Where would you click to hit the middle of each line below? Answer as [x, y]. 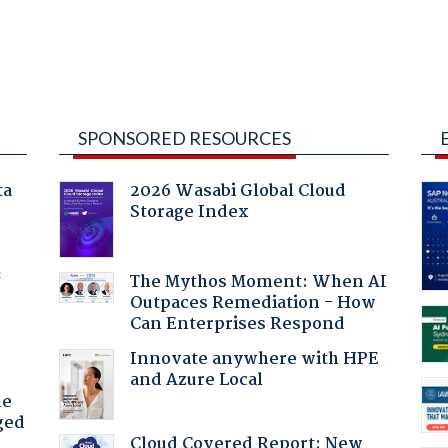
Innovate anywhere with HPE [254, 359]
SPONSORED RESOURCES [184, 137]
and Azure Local [196, 380]
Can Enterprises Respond [237, 324]
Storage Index [189, 212]
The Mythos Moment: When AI [258, 282]
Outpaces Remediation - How [252, 303]
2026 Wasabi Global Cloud [237, 191]
